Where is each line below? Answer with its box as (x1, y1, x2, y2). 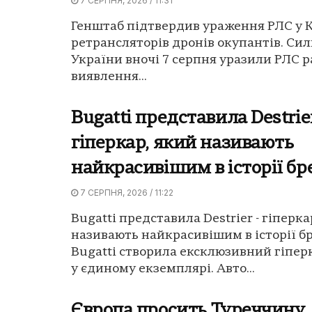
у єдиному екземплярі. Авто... (71, 263, 255, 276)
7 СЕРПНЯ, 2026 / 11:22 (78, 187, 173, 198)
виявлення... (71, 70, 147, 84)
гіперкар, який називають (71, 135, 294, 153)
